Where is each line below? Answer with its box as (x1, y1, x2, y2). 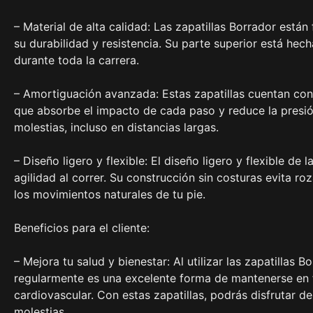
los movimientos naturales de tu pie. (14, 187, 205, 201)
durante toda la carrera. (14, 52, 139, 67)
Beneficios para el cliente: (14, 220, 150, 235)
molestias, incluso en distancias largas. (14, 119, 219, 134)
